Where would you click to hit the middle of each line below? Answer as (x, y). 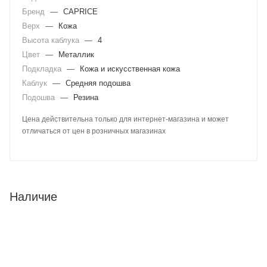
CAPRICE (80, 11)
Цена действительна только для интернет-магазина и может (125, 119)
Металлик (76, 54)
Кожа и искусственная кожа (130, 69)
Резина (86, 97)
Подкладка (43, 69)
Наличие (33, 196)
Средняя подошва (98, 83)
